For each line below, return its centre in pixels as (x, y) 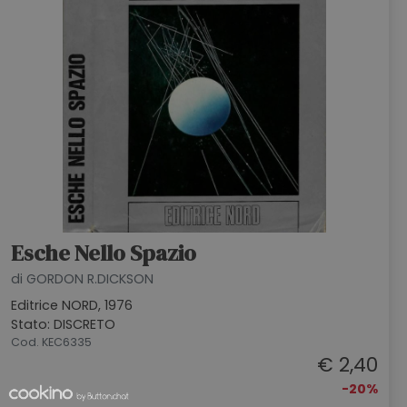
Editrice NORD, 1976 (72, 305)
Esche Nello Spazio (104, 253)
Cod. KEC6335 (51, 342)
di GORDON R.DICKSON (82, 279)
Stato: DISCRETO (63, 324)
